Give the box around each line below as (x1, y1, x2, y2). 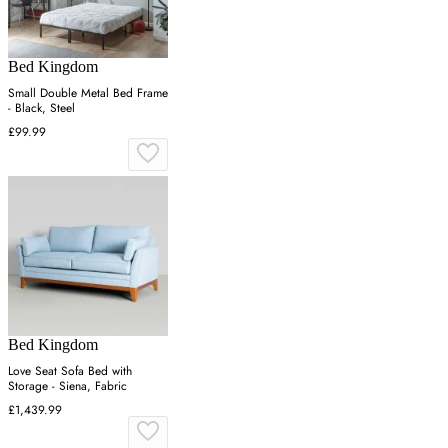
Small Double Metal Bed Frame (8, 83, 168, 102)
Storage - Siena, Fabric (8, 376, 127, 395)
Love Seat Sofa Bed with (8, 361, 132, 380)
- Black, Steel (8, 98, 75, 117)
